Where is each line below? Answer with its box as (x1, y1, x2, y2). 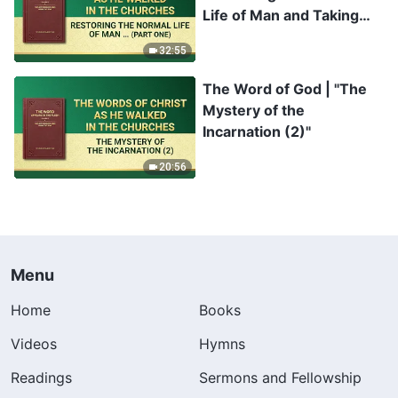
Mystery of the (203, 100, 305, 119)
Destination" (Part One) (203, 49, 365, 68)
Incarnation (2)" (203, 122, 311, 140)
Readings (11, 368, 72, 386)
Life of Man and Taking (203, 6, 359, 25)
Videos (11, 334, 57, 353)
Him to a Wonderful (203, 28, 337, 46)
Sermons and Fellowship (199, 368, 362, 386)
